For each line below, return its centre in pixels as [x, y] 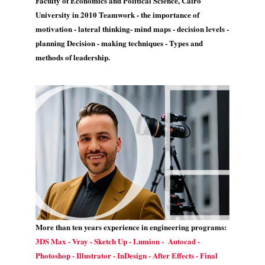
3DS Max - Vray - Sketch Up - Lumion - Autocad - [118, 241]
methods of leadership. [73, 57]
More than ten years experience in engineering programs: [131, 227]
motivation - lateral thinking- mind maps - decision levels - [132, 29]
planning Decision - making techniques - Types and [119, 43]
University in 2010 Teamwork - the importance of [117, 14]
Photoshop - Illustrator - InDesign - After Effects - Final [127, 255]
